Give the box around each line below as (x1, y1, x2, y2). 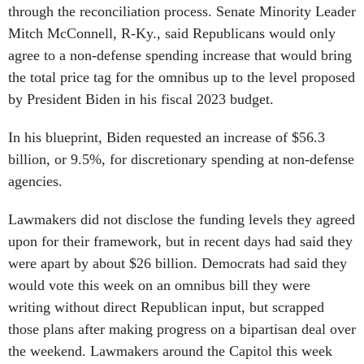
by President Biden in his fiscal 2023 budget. (8, 91, 278, 108)
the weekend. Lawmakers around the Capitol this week (8, 343, 332, 360)
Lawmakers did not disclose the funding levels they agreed (8, 211, 355, 228)
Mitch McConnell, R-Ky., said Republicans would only (8, 25, 336, 42)
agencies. (8, 173, 67, 190)
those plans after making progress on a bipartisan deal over (8, 321, 356, 338)
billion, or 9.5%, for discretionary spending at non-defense (8, 151, 354, 168)
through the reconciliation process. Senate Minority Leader (8, 3, 356, 20)
